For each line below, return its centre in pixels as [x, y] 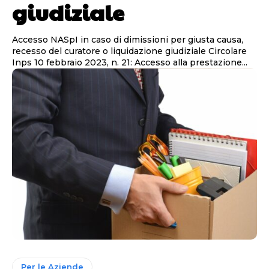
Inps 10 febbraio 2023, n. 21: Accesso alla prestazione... [130, 62]
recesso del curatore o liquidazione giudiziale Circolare [110, 51]
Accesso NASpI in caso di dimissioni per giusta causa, [128, 39]
